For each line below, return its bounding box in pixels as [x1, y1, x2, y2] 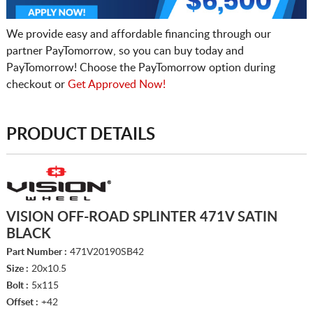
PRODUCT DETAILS [6, 126, 155, 143]
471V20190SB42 [66, 247, 144, 257]
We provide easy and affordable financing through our [6, 28, 271, 40]
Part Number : [6, 247, 67, 257]
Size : [6, 263, 29, 274]
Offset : [6, 297, 38, 307]
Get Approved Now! [67, 78, 166, 90]
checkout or [6, 78, 68, 90]
